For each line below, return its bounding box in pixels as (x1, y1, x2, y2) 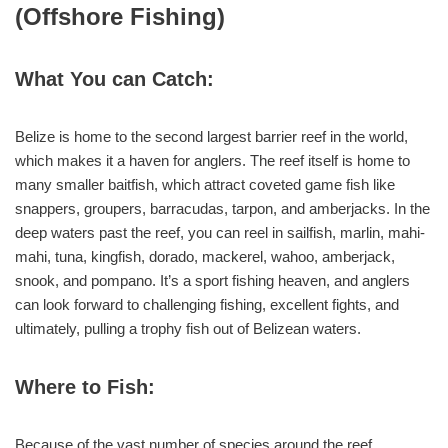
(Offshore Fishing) (15, 3, 225, 31)
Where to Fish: (15, 376, 155, 399)
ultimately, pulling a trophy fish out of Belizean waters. (15, 320, 361, 338)
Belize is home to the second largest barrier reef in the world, (15, 128, 408, 146)
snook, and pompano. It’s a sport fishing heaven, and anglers (15, 272, 410, 290)
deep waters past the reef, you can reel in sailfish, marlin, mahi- (15, 224, 425, 242)
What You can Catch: (15, 68, 214, 91)
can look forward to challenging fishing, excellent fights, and (15, 296, 399, 314)
